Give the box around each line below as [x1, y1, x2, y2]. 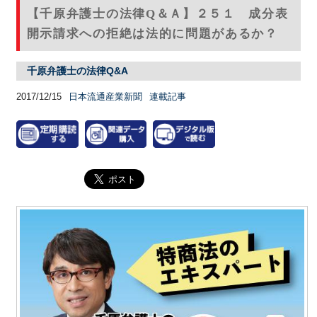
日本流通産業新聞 [68, 91, 142, 102]
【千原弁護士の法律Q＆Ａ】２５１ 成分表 [26, 6, 289, 21]
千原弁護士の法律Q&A [26, 64, 128, 76]
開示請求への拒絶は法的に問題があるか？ [26, 26, 278, 40]
